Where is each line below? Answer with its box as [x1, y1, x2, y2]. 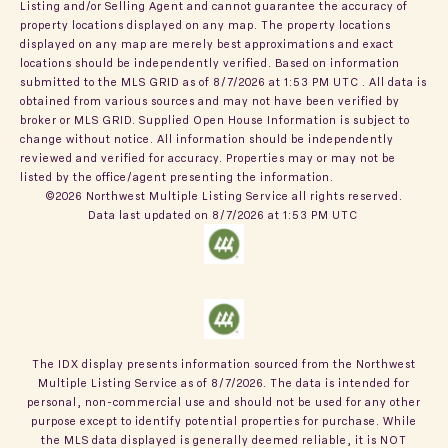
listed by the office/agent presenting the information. [20, 168, 334, 184]
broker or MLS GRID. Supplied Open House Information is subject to [20, 111, 410, 127]
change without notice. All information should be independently [20, 130, 394, 146]
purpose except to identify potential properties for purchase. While [31, 412, 417, 428]
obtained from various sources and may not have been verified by [20, 92, 400, 108]
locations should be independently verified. [20, 54, 275, 70]
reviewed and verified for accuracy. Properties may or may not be [20, 149, 396, 165]
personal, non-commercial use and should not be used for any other [27, 393, 421, 409]
